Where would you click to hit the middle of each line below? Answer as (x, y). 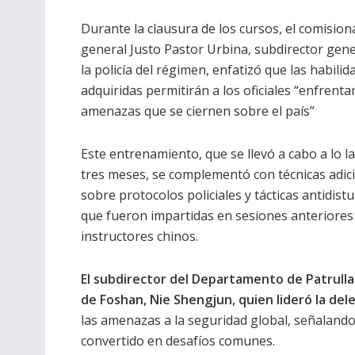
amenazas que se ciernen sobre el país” (198, 111)
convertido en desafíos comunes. (178, 341)
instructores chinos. (139, 237)
